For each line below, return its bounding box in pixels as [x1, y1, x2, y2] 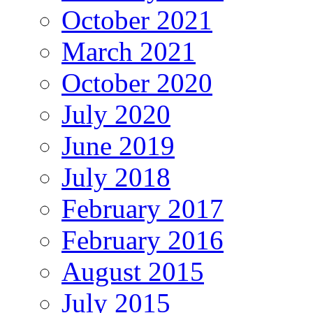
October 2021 [61, 5, 212, 36]
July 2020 [61, 99, 170, 130]
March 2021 [61, 36, 196, 67]
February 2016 [61, 225, 224, 256]
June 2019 [61, 131, 175, 161]
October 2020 [61, 68, 212, 99]
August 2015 [61, 256, 204, 287]
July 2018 [61, 162, 170, 193]
